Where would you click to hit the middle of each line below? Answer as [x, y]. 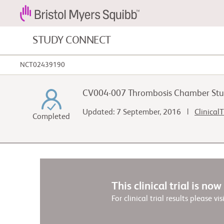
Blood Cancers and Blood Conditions [140, 68]
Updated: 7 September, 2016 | [138, 112]
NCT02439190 [42, 65]
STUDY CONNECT [72, 40]
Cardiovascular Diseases [118, 101]
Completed [51, 117]
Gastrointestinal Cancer [118, 134]
